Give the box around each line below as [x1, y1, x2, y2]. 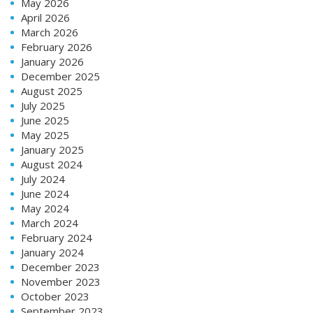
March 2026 [21, 25, 78, 40]
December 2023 [21, 260, 100, 275]
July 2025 [21, 99, 65, 113]
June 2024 [21, 187, 69, 201]
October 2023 [21, 289, 89, 304]
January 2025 [21, 143, 84, 157]
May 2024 [21, 201, 69, 216]
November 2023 [21, 275, 101, 289]
